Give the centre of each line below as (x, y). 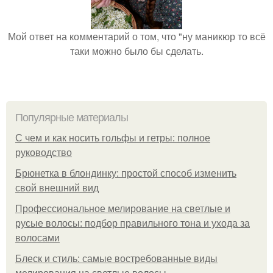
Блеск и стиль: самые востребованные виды (116, 259)
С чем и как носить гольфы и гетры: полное (113, 138)
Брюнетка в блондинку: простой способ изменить (126, 173)
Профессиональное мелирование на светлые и (123, 209)
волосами (37, 238)
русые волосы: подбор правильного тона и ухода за (133, 223)
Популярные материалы (72, 118)
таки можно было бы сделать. (136, 51)
